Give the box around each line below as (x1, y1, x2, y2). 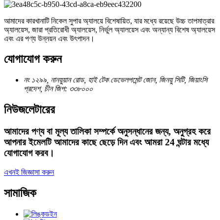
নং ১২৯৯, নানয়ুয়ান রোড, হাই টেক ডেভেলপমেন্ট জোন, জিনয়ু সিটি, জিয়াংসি (24, 76, 207, 84)
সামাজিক (4, 186, 36, 199)
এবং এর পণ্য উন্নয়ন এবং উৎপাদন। (4, 34, 95, 43)
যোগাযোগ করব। (4, 148, 55, 159)
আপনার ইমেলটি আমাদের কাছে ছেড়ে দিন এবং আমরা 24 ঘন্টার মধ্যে (4, 137, 209, 148)
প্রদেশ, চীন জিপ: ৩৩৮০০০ (24, 84, 93, 93)
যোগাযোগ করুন (4, 53, 62, 66)
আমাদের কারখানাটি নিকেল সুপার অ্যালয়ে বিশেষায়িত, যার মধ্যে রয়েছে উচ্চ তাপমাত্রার (4, 16, 214, 25)
